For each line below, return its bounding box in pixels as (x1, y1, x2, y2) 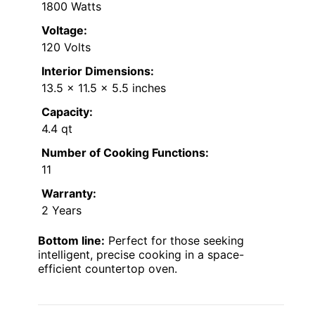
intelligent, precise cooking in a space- (38, 247, 244, 262)
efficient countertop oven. (38, 261, 177, 276)
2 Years (41, 202, 82, 217)
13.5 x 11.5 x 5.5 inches (41, 80, 166, 95)
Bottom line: (38, 233, 105, 247)
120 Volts (41, 39, 91, 54)
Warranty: (41, 186, 96, 200)
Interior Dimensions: (41, 63, 154, 78)
